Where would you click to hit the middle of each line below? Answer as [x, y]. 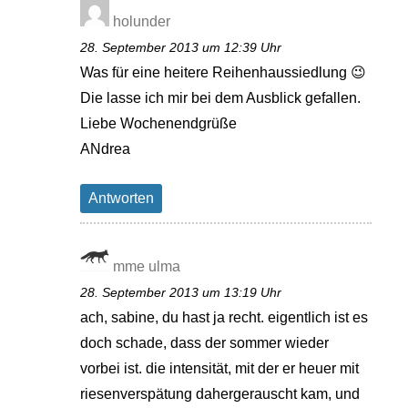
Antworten [122, 198]
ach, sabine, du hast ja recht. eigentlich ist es [224, 317]
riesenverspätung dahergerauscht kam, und [220, 393]
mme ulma [147, 266]
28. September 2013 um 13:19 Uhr [181, 292]
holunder [142, 21]
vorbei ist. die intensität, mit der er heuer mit [220, 368]
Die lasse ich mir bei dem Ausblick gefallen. [221, 97]
